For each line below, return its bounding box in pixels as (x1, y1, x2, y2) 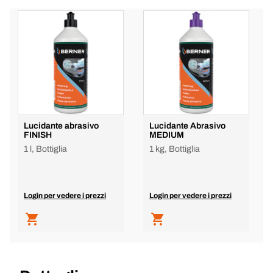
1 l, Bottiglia (24, 144, 67, 154)
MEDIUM (149, 130, 184, 140)
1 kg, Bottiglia (149, 144, 200, 154)
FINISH (24, 130, 52, 140)
